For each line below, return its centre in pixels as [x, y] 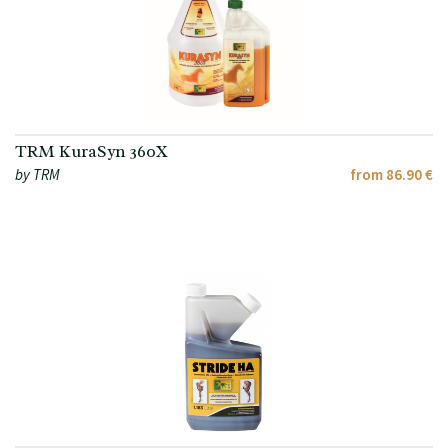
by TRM [37, 175]
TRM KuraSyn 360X [91, 152]
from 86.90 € [391, 175]
